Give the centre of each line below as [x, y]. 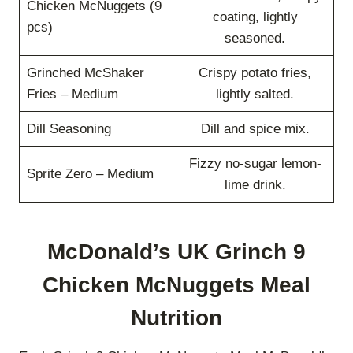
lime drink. [255, 184]
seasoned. [255, 38]
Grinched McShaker [85, 72]
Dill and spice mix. [255, 128]
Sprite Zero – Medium [90, 173]
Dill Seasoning [69, 128]
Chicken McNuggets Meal [176, 284]
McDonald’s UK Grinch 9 [176, 251]
